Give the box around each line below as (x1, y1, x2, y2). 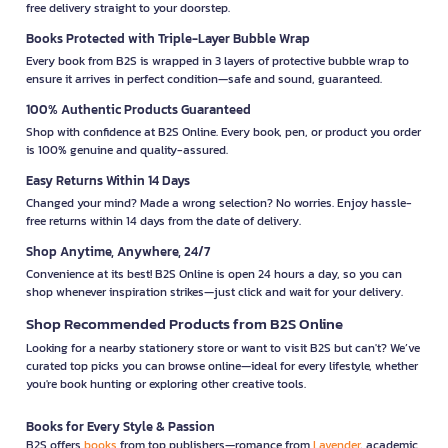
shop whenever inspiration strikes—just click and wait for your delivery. (26, 282, 403, 301)
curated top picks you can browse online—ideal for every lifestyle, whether (26, 356, 418, 375)
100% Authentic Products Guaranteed (26, 99, 251, 119)
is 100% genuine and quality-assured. (26, 140, 228, 159)
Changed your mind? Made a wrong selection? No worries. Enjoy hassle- (26, 193, 412, 212)
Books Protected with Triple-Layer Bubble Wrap (26, 28, 310, 48)
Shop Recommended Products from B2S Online (26, 311, 343, 335)
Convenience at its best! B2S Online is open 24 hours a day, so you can (26, 264, 402, 283)
